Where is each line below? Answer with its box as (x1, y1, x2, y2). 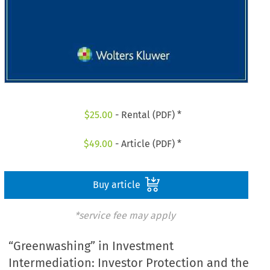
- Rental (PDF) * (112, 109, 181, 121)
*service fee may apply (74, 209, 175, 221)
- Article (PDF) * (113, 137, 182, 149)
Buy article (92, 178, 143, 190)
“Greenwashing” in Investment (8, 239, 174, 254)
